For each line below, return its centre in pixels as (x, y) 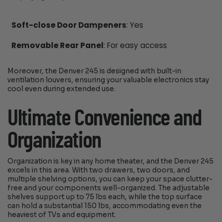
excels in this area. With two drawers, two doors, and (99, 170)
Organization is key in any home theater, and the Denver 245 (111, 161)
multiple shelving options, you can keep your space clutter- (110, 179)
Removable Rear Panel (57, 45)
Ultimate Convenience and (105, 118)
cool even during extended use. (62, 89)
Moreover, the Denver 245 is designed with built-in (95, 71)
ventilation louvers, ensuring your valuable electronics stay (109, 80)
